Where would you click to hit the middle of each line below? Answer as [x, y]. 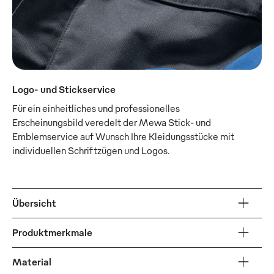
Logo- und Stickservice [64, 89]
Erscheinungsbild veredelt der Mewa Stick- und [112, 122]
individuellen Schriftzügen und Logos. [91, 150]
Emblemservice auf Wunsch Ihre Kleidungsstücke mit [123, 136]
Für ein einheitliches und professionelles [96, 108]
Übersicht [34, 203]
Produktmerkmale [52, 232]
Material [32, 261]
